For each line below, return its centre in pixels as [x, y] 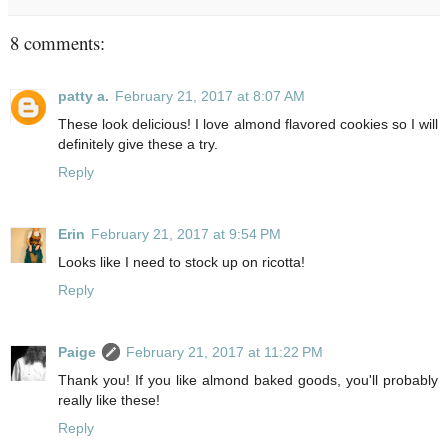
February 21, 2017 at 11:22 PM [224, 351]
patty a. [83, 95]
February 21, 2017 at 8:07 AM [210, 95]
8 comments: [57, 43]
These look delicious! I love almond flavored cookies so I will [248, 123]
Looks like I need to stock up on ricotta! [181, 261]
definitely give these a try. [138, 143]
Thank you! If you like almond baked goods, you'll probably [248, 379]
